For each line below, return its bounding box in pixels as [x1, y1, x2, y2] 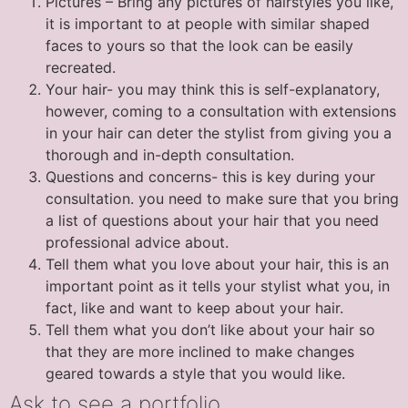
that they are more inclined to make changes [46, 342, 354, 361]
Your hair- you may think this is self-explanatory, [46, 79, 380, 98]
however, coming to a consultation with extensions [46, 101, 396, 120]
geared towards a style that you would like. [46, 363, 345, 382]
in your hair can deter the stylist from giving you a [46, 123, 392, 142]
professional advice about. [46, 232, 229, 251]
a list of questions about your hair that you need [46, 210, 379, 229]
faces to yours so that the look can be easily [46, 36, 353, 55]
